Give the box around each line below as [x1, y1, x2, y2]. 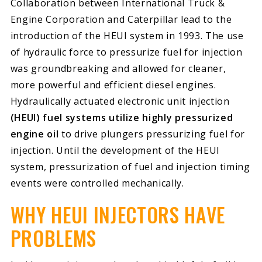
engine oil [10, 127, 59, 140]
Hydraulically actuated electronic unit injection [10, 94, 230, 108]
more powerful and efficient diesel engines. [10, 78, 216, 91]
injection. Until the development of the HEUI [10, 143, 220, 157]
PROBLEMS [10, 223, 96, 253]
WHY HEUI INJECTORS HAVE [10, 200, 225, 230]
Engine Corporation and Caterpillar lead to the [10, 12, 232, 26]
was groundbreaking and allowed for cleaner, [10, 61, 226, 75]
